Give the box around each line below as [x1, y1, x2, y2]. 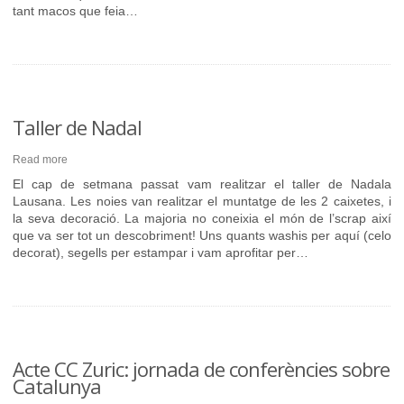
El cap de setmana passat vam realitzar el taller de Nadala [13, 177, 391, 191]
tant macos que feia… [13, 4, 138, 18]
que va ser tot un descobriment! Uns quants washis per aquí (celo [13, 228, 391, 243]
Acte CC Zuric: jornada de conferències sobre [13, 355, 390, 382]
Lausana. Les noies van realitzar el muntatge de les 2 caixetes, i [13, 194, 391, 208]
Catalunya [13, 372, 101, 399]
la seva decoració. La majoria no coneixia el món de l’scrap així [13, 211, 391, 225]
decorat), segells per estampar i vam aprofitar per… [13, 245, 308, 260]
